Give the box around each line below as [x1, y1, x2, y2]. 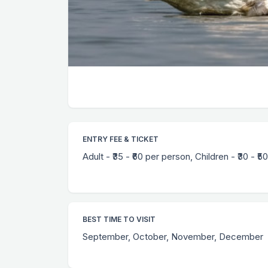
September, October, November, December [83, 230, 263, 242]
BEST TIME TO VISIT [83, 214, 156, 224]
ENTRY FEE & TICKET [83, 134, 159, 144]
